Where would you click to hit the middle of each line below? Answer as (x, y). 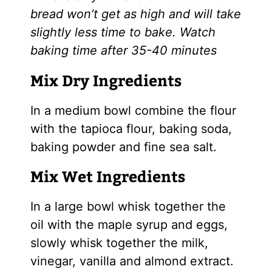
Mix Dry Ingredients (106, 80)
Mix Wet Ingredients (107, 176)
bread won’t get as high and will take (135, 14)
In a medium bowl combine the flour (133, 110)
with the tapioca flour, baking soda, (131, 128)
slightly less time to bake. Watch (123, 32)
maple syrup (132, 225)
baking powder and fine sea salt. (123, 147)
